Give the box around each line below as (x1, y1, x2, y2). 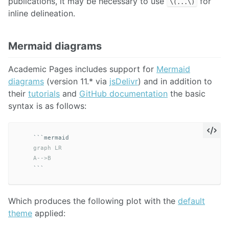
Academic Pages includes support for (8, 63, 156, 74)
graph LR (19, 145, 62, 152)
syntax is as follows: (8, 100, 86, 111)
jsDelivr (109, 76, 138, 86)
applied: (32, 208, 65, 219)
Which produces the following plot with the (8, 196, 178, 207)
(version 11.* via (44, 76, 109, 86)
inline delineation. (8, 8, 75, 18)
